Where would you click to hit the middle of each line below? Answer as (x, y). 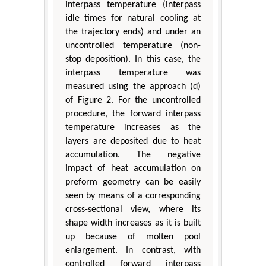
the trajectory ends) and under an (133, 32)
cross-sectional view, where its (133, 209)
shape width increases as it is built (133, 223)
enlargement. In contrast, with (133, 250)
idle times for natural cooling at (133, 18)
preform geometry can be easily (133, 182)
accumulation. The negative (133, 155)
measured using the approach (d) (133, 86)
